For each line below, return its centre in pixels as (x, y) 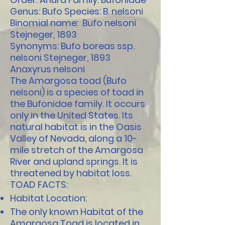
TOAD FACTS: (39, 185)
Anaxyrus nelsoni (47, 69)
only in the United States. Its (72, 115)
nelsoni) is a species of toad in (77, 92)
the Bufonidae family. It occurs (78, 104)
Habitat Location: (48, 198)
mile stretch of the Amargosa (77, 150)
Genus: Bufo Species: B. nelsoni (77, 11)
